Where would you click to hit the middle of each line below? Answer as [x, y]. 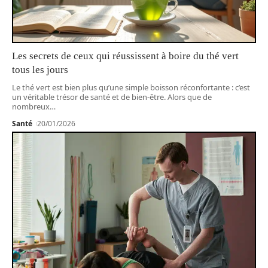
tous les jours [40, 70]
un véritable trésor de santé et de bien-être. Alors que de [112, 97]
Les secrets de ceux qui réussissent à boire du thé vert [125, 56]
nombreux [31, 107]
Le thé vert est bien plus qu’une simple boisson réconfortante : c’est [131, 88]
